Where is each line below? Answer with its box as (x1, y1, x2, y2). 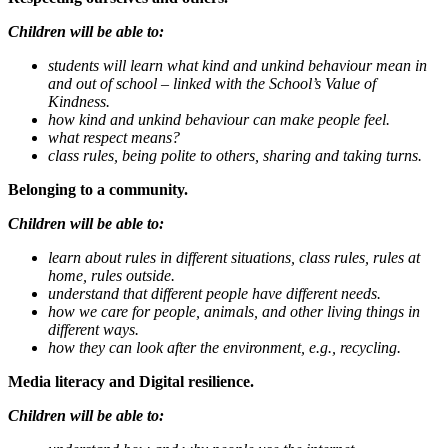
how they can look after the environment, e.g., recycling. (48, 339, 401, 357)
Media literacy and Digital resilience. (8, 373, 254, 391)
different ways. (48, 321, 139, 339)
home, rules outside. (48, 267, 175, 285)
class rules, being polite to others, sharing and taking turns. (48, 147, 422, 165)
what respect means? (48, 129, 180, 147)
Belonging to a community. (8, 181, 188, 199)
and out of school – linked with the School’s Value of (48, 75, 376, 93)
